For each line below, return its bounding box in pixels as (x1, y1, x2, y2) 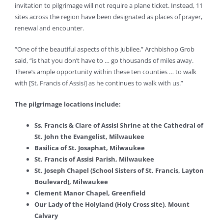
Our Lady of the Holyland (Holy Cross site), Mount (34, 199, 190, 209)
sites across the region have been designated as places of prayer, (15, 12, 202, 21)
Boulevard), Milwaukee (34, 177, 108, 186)
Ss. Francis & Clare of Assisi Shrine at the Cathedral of (34, 120, 203, 130)
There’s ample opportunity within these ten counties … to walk (15, 67, 196, 76)
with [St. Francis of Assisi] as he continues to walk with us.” (15, 78, 183, 87)
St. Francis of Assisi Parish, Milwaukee (34, 154, 154, 164)
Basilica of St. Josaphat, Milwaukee (34, 143, 145, 152)
